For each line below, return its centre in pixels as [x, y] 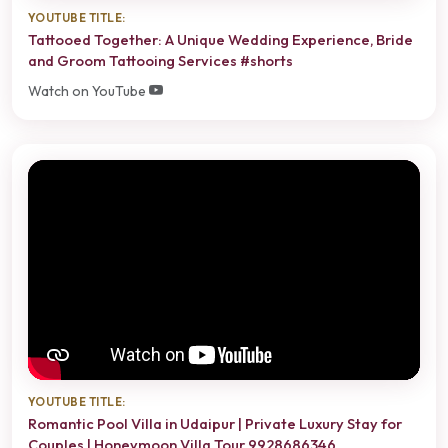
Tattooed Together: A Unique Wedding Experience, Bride [220, 40]
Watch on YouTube [88, 90]
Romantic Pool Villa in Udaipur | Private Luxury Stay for [215, 423]
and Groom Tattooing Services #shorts [160, 61]
